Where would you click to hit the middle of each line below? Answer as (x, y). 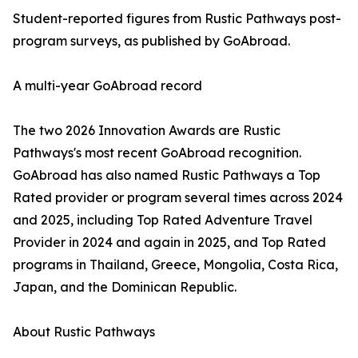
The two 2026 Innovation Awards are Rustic (147, 131)
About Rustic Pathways (84, 332)
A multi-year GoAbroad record (107, 86)
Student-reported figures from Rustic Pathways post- (177, 19)
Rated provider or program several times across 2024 (178, 198)
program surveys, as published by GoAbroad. (151, 41)
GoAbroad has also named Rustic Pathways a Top (167, 175)
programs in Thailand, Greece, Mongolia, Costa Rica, (175, 265)
